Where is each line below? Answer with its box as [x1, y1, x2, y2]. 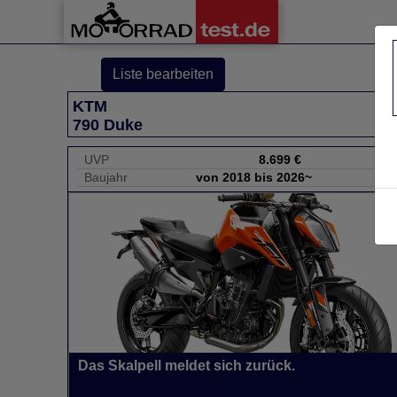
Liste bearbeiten [113, 66, 214, 82]
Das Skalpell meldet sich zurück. [78, 358, 295, 373]
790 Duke [73, 116, 143, 134]
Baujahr [84, 170, 128, 184]
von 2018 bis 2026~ [196, 170, 312, 184]
